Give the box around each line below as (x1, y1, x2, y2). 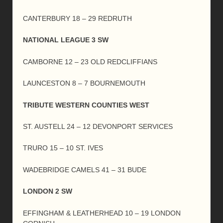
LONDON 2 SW (23, 187, 72, 196)
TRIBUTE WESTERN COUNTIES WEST (23, 101, 149, 109)
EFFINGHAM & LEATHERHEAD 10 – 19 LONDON (23, 209, 181, 217)
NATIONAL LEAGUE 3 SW (23, 36, 109, 44)
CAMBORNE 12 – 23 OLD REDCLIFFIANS (23, 57, 157, 66)
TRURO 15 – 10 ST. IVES (23, 144, 103, 152)
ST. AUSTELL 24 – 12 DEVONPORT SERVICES (23, 122, 173, 131)
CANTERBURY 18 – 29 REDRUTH (23, 14, 132, 23)
